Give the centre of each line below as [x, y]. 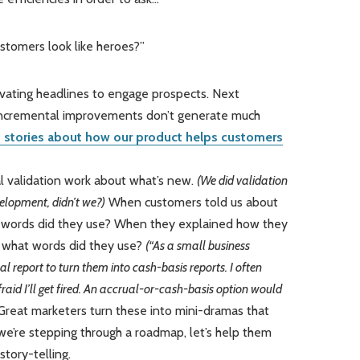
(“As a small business [197, 246]
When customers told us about [191, 202]
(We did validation [242, 181]
